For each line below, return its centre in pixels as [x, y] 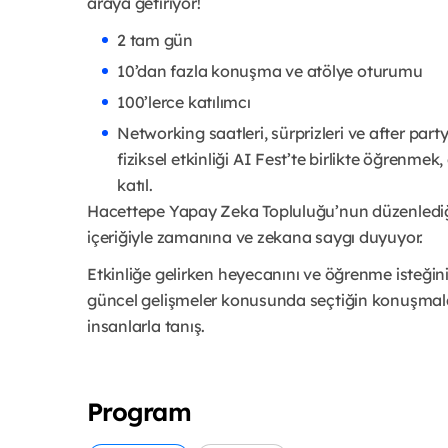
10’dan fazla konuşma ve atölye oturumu [270, 71]
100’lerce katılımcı [184, 102]
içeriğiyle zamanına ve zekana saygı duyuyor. [255, 237]
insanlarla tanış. [146, 326]
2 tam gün [155, 40]
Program [139, 412]
